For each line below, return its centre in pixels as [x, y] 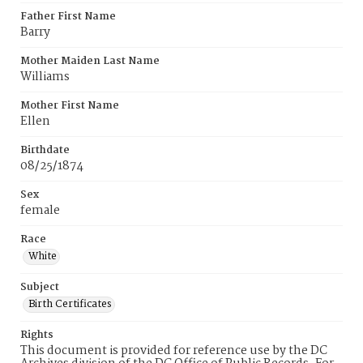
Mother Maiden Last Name [90, 61]
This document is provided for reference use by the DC [174, 351]
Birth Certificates [70, 304]
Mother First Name [70, 106]
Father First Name [68, 17]
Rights [37, 335]
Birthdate [45, 150]
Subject [40, 287]
